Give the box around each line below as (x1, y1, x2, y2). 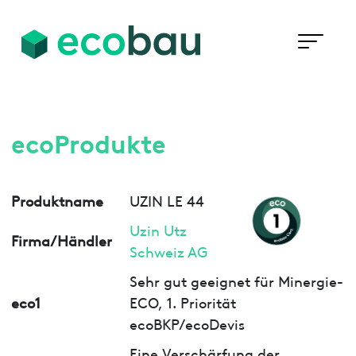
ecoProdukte (10, 125, 166, 159)
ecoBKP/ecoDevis (129, 312, 245, 333)
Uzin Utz (129, 219, 187, 239)
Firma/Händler (10, 230, 112, 250)
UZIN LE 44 (129, 189, 204, 210)
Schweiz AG (129, 240, 207, 261)
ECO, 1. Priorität (129, 291, 236, 311)
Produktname (10, 189, 103, 210)
